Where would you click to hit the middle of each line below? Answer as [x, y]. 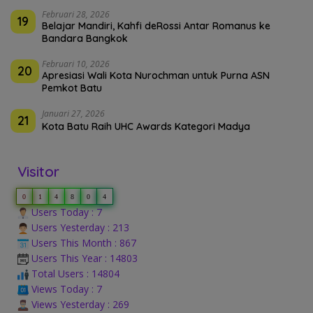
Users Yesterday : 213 [79, 227]
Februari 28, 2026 [76, 14]
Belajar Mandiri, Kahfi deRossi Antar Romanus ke [156, 26]
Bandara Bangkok [85, 38]
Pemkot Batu [72, 88]
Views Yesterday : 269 [79, 304]
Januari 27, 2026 [73, 113]
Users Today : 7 [65, 212]
